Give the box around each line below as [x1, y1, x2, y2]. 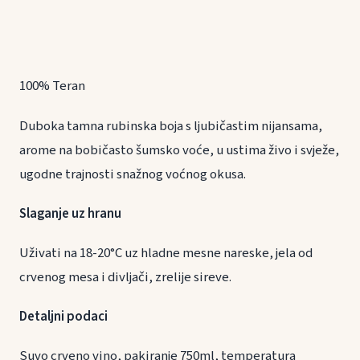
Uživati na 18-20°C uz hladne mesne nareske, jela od [19, 243, 313, 263]
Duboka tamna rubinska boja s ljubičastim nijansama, [19, 116, 322, 136]
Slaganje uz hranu [19, 203, 162, 223]
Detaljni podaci [19, 307, 108, 327]
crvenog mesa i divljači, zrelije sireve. [19, 267, 231, 287]
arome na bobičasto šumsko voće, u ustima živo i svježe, [19, 140, 339, 160]
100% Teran [19, 76, 85, 96]
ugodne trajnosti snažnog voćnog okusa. [19, 164, 246, 184]
